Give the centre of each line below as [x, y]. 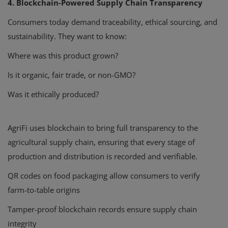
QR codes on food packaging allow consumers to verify [104, 176]
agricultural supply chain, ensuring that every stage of [101, 142]
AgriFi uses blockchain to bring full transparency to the [103, 128]
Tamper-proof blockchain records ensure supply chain [102, 209]
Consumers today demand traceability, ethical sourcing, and [112, 22]
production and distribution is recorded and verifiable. [103, 156]
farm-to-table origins [44, 190]
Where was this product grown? [63, 56]
